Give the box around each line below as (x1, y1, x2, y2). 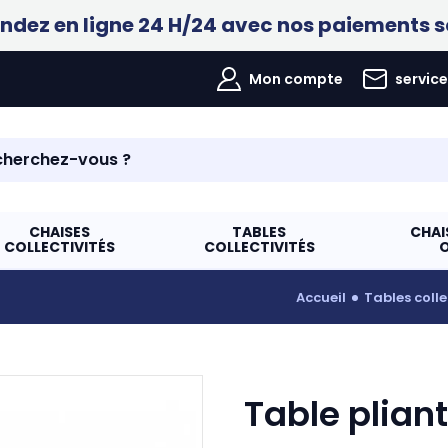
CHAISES (29, 222, 91, 242)
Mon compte (249, 69, 343, 89)
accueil (305, 288, 346, 307)
